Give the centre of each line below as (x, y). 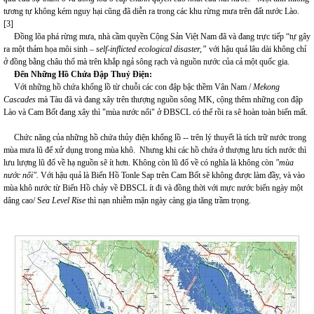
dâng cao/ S (23, 200)
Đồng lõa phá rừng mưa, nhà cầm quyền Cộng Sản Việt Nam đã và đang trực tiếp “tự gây (157, 36)
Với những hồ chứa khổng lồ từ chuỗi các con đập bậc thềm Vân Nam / (128, 87)
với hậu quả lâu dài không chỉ (258, 49)
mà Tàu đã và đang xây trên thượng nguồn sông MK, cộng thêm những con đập (169, 100)
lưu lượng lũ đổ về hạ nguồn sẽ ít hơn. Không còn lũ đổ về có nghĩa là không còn (139, 163)
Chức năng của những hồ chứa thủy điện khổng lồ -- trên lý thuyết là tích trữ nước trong (155, 137)
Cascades (20, 100)
